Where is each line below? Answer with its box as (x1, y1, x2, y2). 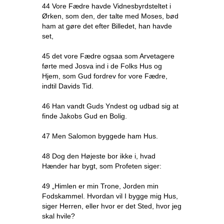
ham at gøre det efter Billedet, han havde (42, 22, 172, 30)
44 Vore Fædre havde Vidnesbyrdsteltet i (42, 2, 171, 10)
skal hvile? (42, 212, 75, 220)
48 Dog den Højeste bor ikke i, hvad (42, 152, 155, 160)
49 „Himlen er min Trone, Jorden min (42, 182, 158, 190)
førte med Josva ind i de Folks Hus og (42, 62, 162, 70)
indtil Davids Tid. (42, 82, 93, 90)
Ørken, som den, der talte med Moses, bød (42, 12, 178, 20)
